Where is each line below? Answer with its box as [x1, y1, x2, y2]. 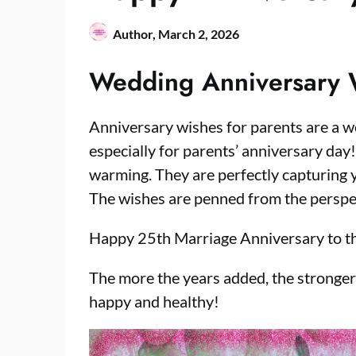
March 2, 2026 [158, 25, 239, 41]
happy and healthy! [89, 291, 219, 311]
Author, [113, 25, 158, 41]
